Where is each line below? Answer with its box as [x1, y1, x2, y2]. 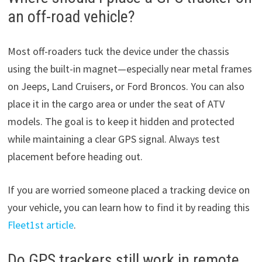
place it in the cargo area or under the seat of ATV [7, 97, 225, 111]
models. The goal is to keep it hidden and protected [7, 115, 235, 129]
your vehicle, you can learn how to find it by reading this [7, 201, 250, 215]
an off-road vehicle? [7, 7, 135, 27]
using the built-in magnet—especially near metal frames [7, 62, 252, 76]
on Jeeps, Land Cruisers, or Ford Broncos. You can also [7, 80, 244, 94]
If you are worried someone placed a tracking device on [7, 183, 250, 197]
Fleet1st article [7, 218, 74, 232]
